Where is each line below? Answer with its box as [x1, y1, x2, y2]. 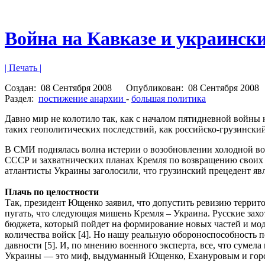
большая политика [131, 93, 206, 104]
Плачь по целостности [5, 186, 101, 197]
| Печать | [5, 62, 41, 73]
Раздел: [5, 93, 36, 104]
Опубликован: [126, 82, 186, 93]
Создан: [5, 82, 38, 93]
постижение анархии [38, 93, 126, 104]
